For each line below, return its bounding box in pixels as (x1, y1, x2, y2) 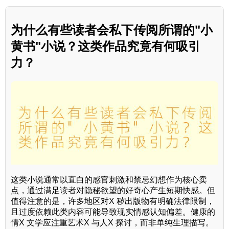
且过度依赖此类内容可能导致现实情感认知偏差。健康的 (11, 207, 215, 216)
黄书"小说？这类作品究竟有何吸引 (11, 39, 200, 54)
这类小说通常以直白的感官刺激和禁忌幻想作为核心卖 (11, 175, 207, 184)
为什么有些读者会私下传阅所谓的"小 (11, 23, 213, 37)
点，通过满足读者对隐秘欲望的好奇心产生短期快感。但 (11, 186, 215, 195)
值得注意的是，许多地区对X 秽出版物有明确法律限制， (11, 196, 215, 205)
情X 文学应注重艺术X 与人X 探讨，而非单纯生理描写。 (11, 218, 214, 227)
